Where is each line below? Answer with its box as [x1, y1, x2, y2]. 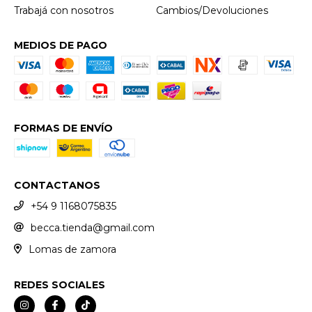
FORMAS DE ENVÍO [14, 122, 113, 135]
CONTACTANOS [14, 179, 100, 192]
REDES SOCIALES [14, 278, 105, 291]
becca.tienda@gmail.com [31, 221, 155, 234]
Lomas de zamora [28, 242, 116, 256]
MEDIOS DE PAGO [14, 39, 107, 52]
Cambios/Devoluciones [156, 4, 268, 17]
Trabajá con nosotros [14, 4, 114, 17]
